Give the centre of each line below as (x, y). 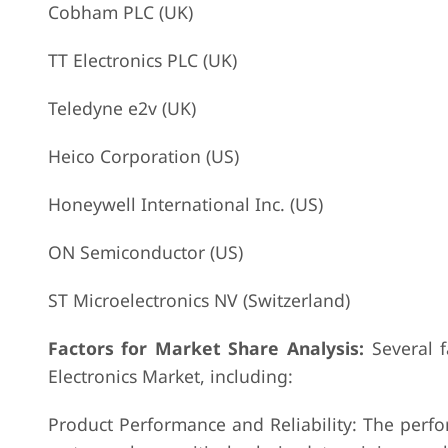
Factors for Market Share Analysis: (205, 348)
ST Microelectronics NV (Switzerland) (198, 300)
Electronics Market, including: (170, 376)
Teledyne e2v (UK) (121, 108)
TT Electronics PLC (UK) (142, 60)
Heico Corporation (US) (143, 156)
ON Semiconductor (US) (145, 252)
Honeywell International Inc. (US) (185, 204)
